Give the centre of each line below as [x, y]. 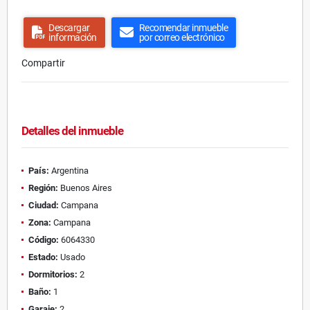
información [73, 37]
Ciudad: [44, 205]
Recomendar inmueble [183, 27]
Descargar [69, 27]
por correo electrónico [182, 37]
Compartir [43, 63]
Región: [43, 188]
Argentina [69, 170]
